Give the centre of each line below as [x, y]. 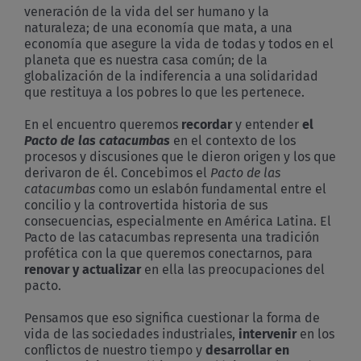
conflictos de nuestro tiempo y [115, 350]
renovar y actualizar [84, 269]
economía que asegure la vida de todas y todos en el [179, 44]
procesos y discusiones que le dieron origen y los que [180, 156]
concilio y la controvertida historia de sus [146, 205]
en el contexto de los [234, 140]
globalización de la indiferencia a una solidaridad [171, 76]
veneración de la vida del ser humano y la [147, 11]
